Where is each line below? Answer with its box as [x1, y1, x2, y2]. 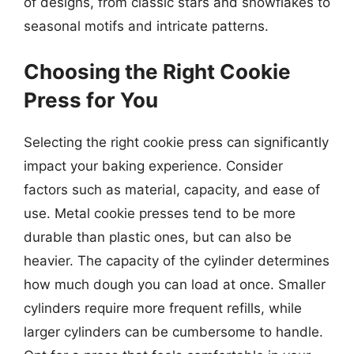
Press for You [24, 88, 158, 112]
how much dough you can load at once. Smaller [24, 277, 326, 292]
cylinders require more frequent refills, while [24, 300, 302, 316]
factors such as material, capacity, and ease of [24, 182, 320, 198]
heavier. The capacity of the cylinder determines [24, 253, 330, 269]
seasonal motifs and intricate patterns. [24, 17, 269, 34]
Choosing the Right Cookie [24, 59, 291, 84]
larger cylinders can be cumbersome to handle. [24, 324, 323, 340]
